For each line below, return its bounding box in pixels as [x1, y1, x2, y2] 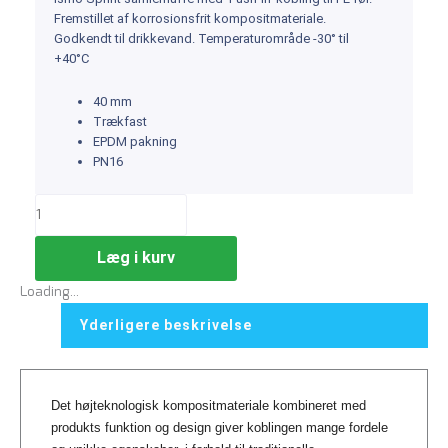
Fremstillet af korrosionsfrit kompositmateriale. [54, 11, 326, 27]
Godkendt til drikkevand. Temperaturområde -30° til [54, 31, 349, 47]
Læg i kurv [97, 248, 175, 268]
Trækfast [93, 113, 147, 129]
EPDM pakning [93, 133, 177, 149]
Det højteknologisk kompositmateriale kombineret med [51, 398, 366, 413]
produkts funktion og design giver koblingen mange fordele [51, 420, 388, 435]
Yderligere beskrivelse [80, 317, 253, 334]
